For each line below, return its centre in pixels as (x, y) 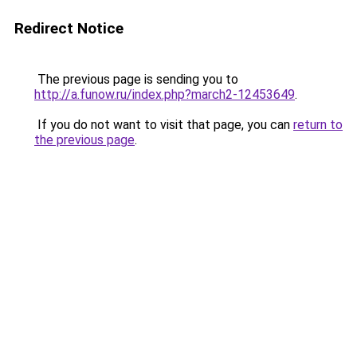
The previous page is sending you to (136, 79)
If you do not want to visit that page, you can (164, 125)
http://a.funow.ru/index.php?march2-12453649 (165, 94)
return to (318, 125)
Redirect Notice (69, 28)
